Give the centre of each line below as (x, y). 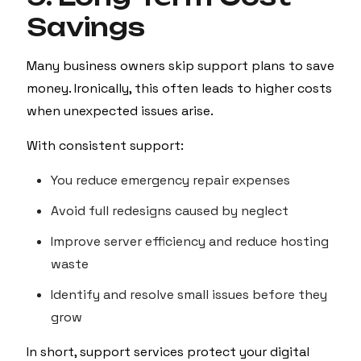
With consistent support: (105, 145)
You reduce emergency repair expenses (170, 180)
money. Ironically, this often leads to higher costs (179, 88)
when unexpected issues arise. (120, 111)
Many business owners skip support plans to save (180, 66)
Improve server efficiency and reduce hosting (190, 241)
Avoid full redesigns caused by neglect (170, 211)
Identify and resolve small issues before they (189, 295)
